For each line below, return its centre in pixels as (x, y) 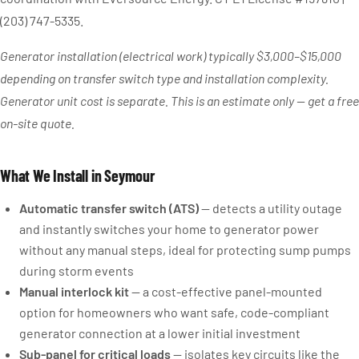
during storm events (77, 270)
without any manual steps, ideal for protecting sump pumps (185, 250)
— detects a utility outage (270, 208)
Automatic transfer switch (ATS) (109, 208)
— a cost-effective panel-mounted (226, 291)
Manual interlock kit (74, 291)
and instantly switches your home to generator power (169, 229)
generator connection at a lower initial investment (160, 333)
